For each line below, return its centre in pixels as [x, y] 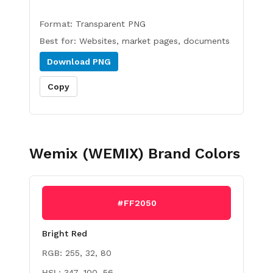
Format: [58, 24]
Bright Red [65, 233]
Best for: [59, 41]
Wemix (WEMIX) [87, 154]
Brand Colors [192, 154]
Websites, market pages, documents [154, 41]
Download [70, 62]
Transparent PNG [111, 24]
